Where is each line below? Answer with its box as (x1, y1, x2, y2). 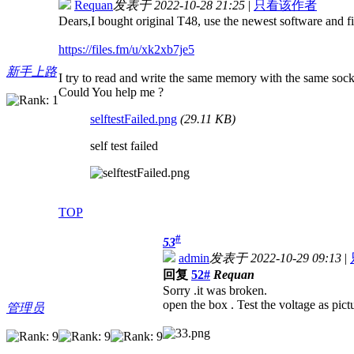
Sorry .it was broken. (163, 284, 267, 298)
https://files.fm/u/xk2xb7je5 (58, 43, 194, 57)
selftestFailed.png (90, 112, 177, 126)
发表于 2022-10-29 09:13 (209, 251, 341, 265)
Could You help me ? (58, 85, 164, 100)
